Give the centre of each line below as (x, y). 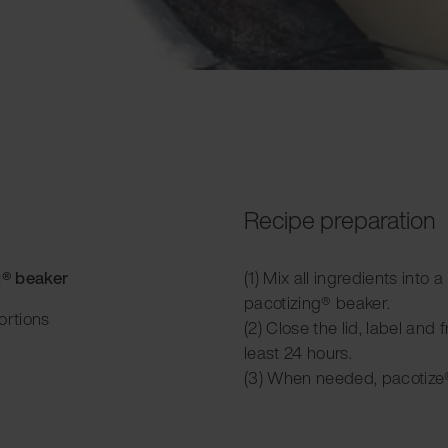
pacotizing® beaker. (317, 302)
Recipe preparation (340, 219)
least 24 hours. (298, 352)
